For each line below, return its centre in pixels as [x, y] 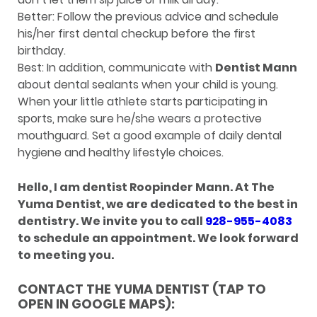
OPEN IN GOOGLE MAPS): [96, 304]
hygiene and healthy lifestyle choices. [121, 152]
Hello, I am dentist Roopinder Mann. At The [146, 187]
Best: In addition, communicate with [116, 67]
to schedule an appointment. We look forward [158, 238]
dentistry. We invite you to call [111, 221]
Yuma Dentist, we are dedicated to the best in [158, 204]
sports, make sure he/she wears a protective [140, 118]
